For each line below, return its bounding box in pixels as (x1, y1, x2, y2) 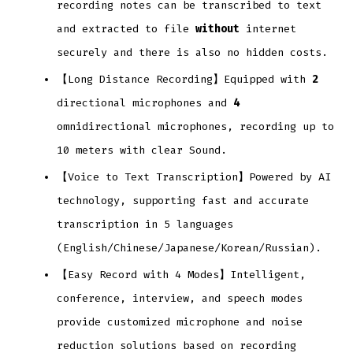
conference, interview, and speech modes (57, 291, 303, 305)
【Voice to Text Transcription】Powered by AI (57, 169, 332, 184)
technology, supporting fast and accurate (57, 193, 310, 207)
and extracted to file (57, 21, 196, 35)
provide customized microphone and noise (57, 314, 303, 329)
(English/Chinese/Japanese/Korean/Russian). (57, 240, 329, 255)
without (195, 21, 240, 35)
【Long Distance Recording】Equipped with (57, 72, 313, 86)
